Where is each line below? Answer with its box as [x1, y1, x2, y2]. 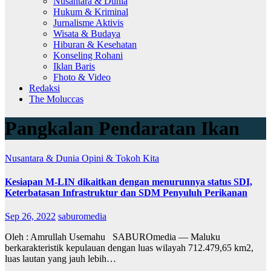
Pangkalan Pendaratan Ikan [5, 117, 240, 140]
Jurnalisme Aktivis [53, 17, 123, 28]
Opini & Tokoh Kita [82, 152, 159, 163]
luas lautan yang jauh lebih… [5, 253, 116, 264]
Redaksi [29, 82, 60, 93]
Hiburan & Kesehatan [53, 39, 137, 50]
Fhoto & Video [53, 71, 111, 82]
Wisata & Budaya [53, 28, 120, 39]
